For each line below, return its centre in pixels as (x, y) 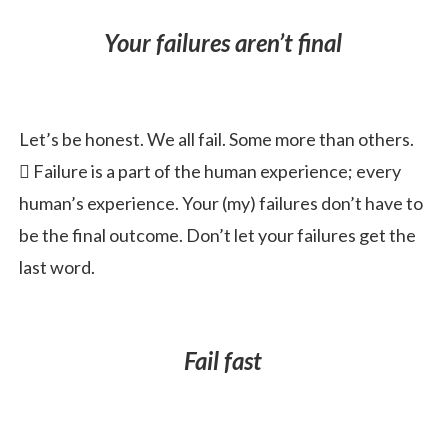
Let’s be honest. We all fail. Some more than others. (216, 138)
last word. (57, 266)
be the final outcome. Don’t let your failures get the (217, 234)
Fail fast (223, 360)
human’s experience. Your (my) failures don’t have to (221, 202)
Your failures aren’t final (223, 42)
